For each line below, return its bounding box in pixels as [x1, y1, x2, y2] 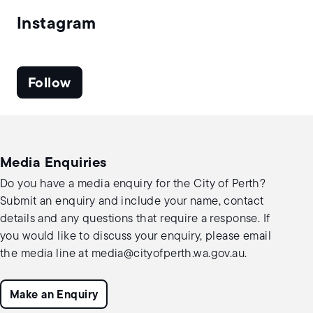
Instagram [17, 16, 96, 34]
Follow [28, 77, 71, 92]
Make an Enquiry [10, 290, 99, 302]
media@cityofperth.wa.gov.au [91, 248, 245, 261]
